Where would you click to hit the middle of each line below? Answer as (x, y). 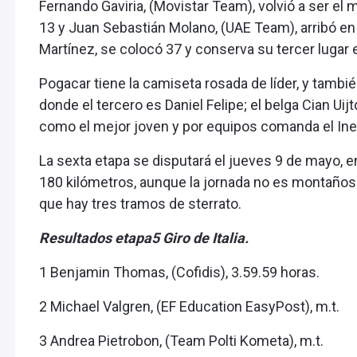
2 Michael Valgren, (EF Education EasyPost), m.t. (189, 307)
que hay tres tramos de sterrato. (140, 204)
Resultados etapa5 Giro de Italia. (144, 238)
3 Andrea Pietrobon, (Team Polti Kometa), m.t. (181, 341)
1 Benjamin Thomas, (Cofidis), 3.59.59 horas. (179, 273)
